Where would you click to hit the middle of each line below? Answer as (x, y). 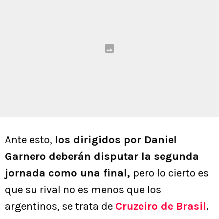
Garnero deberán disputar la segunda (102, 157)
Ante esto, (30, 140)
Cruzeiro (137, 207)
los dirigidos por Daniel (116, 140)
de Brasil (184, 207)
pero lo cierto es (171, 173)
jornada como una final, (69, 173)
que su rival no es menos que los (83, 190)
